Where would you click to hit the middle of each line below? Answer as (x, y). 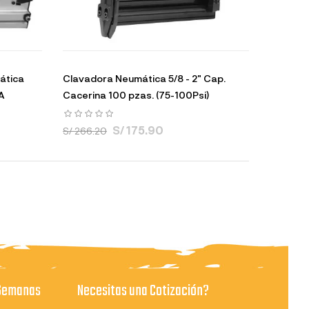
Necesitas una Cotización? (143, 291)
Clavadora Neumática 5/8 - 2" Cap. (144, 78)
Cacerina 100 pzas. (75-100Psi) (136, 94)
